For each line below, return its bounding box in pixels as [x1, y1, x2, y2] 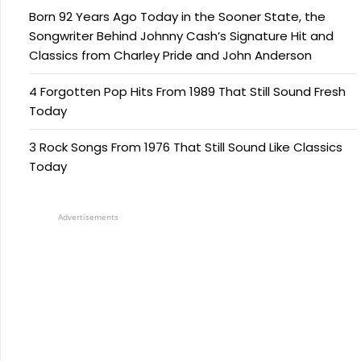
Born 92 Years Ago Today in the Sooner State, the [29, 7, 326, 25]
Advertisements [58, 210, 118, 222]
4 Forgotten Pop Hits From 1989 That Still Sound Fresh [29, 82, 346, 100]
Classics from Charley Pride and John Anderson [29, 46, 312, 64]
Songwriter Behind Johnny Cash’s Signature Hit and [29, 27, 334, 44]
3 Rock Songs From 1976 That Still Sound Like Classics [29, 138, 342, 156]
